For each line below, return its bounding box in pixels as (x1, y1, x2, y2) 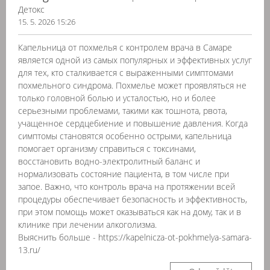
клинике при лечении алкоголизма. (18, 219, 157, 230)
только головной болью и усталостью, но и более (18, 92, 216, 104)
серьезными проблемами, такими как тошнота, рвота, (18, 105, 227, 116)
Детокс (18, 4, 45, 15)
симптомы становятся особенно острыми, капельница (18, 130, 231, 142)
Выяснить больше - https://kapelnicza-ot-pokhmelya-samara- (18, 231, 252, 243)
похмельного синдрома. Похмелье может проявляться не (18, 80, 246, 91)
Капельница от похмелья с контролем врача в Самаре (18, 42, 232, 53)
